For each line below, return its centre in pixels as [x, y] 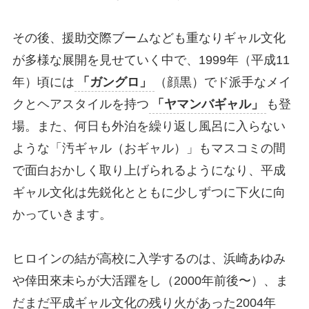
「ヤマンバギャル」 [207, 104]
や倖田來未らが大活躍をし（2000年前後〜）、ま [150, 280]
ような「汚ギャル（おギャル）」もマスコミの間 [149, 148]
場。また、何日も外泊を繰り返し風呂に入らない [149, 126]
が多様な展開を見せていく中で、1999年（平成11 [151, 60]
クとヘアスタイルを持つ [80, 104]
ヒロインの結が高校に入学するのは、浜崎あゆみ [149, 258]
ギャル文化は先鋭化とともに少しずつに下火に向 [149, 192]
